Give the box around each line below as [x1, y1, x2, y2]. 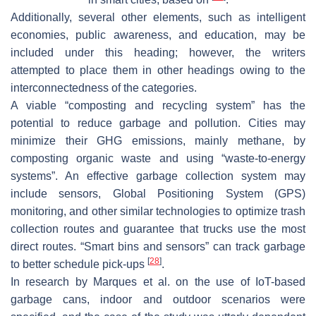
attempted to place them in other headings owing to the [11, 64, 305, 77]
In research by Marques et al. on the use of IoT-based [11, 276, 305, 288]
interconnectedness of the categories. [11, 82, 197, 95]
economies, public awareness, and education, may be [11, 29, 305, 42]
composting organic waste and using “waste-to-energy [11, 152, 305, 165]
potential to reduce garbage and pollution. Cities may [11, 117, 305, 130]
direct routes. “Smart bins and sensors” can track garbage [11, 241, 305, 253]
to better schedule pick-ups [11, 258, 147, 271]
